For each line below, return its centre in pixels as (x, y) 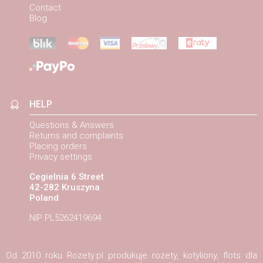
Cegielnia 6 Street (67, 177)
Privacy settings (61, 157)
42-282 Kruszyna (65, 188)
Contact (45, 8)
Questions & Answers (72, 125)
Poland (44, 198)
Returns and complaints (76, 136)
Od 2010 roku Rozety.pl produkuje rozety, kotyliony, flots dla (131, 255)
